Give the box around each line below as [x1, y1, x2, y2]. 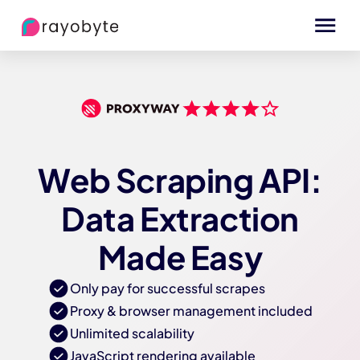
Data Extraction [60, 200, 299, 239]
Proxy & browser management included [70, 303, 313, 320]
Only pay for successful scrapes [70, 280, 265, 297]
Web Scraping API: [38, 162, 322, 201]
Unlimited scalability [70, 325, 194, 342]
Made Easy [97, 239, 263, 278]
